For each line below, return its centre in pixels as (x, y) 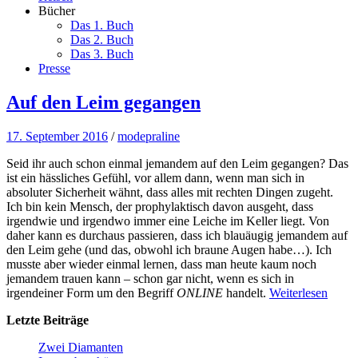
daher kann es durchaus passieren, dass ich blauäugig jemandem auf (177, 235)
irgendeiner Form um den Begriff (91, 292)
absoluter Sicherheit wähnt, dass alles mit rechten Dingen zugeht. (170, 192)
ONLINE (200, 292)
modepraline (149, 136)
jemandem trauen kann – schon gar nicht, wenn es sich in (150, 278)
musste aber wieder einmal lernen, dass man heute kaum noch (161, 264)
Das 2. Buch (102, 40)
